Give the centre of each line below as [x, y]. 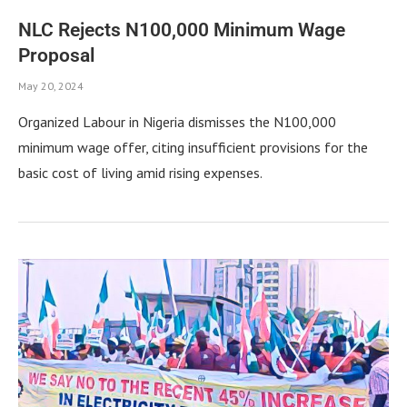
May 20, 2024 [51, 85]
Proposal [56, 55]
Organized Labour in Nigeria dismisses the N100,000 [177, 121]
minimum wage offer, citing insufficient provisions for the [193, 147]
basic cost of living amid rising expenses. [140, 172]
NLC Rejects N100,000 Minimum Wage [182, 30]
